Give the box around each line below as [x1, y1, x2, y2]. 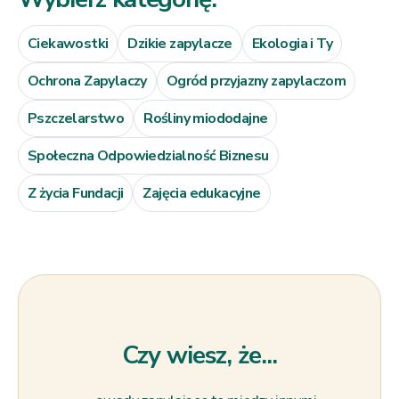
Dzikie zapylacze [127, 33, 232, 53]
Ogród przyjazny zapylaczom [166, 70, 346, 91]
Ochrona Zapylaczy [28, 70, 147, 91]
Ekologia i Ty [251, 33, 333, 53]
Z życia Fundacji [28, 183, 124, 203]
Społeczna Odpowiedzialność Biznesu [28, 145, 269, 166]
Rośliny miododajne [143, 108, 268, 128]
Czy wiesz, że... [122, 338, 277, 372]
